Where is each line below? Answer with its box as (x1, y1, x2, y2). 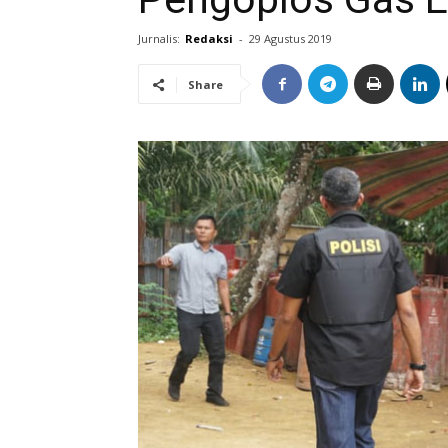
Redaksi (185, 31, 233, 46)
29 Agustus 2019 (249, 31, 332, 46)
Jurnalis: (138, 31, 180, 46)
